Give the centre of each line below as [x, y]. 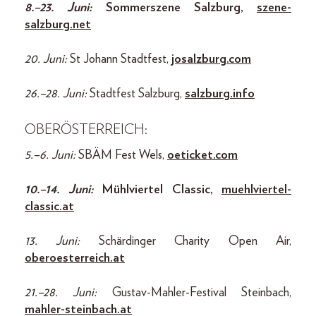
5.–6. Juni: [51, 155]
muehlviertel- [256, 189]
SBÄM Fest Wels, [123, 155]
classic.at [49, 206]
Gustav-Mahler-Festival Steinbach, [202, 292]
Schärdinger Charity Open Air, [195, 241]
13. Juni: [62, 241]
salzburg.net [58, 24]
